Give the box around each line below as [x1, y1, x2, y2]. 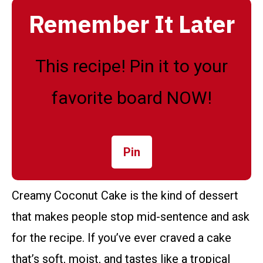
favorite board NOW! [51, 87, 212, 109]
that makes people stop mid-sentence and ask [12, 210, 249, 224]
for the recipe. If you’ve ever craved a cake [12, 231, 231, 245]
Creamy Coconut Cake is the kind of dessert [12, 188, 238, 203]
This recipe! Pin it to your [35, 56, 228, 77]
